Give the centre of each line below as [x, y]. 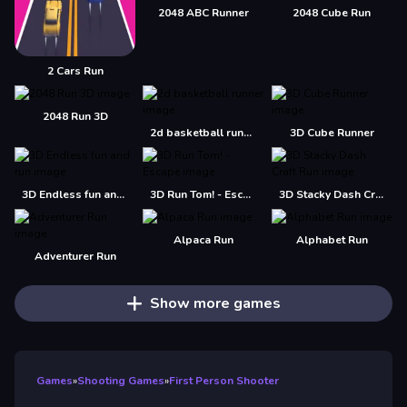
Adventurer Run [75, 256]
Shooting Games [121, 380]
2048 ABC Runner [203, 12]
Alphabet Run [332, 239]
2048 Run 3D [75, 116]
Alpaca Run [203, 239]
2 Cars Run [75, 70]
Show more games [215, 303]
